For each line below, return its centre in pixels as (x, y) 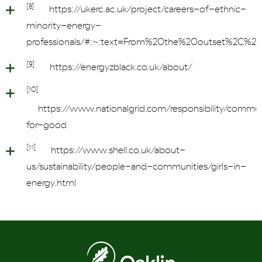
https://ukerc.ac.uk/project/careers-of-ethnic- (148, 9)
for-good (46, 125)
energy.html (51, 183)
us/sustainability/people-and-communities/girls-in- (136, 166)
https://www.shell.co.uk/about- (118, 150)
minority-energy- (64, 25)
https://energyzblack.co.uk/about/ (121, 67)
